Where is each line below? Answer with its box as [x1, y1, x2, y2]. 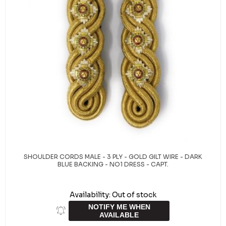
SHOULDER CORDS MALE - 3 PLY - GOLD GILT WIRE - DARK [24, 153, 202, 160]
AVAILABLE [99, 211, 139, 219]
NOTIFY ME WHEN [88, 203, 150, 211]
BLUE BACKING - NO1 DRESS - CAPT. [58, 160, 168, 168]
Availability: [70, 190, 110, 199]
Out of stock [112, 190, 156, 199]
